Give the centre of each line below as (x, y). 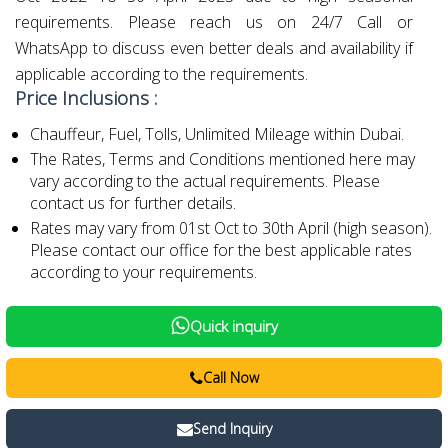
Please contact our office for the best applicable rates (221, 250)
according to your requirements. (143, 272)
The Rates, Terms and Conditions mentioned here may (222, 159)
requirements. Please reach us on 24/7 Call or (214, 22)
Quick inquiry (233, 326)
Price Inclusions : (86, 97)
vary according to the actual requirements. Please (205, 181)
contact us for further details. (133, 203)
